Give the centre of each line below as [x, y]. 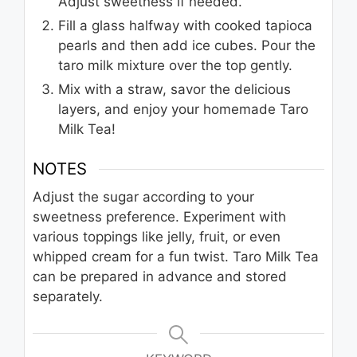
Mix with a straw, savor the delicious [175, 89]
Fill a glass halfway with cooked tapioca [185, 25]
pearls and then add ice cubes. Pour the [187, 45]
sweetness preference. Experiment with [159, 217]
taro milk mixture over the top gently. [175, 65]
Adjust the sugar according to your [143, 197]
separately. [68, 297]
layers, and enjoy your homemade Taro [183, 109]
